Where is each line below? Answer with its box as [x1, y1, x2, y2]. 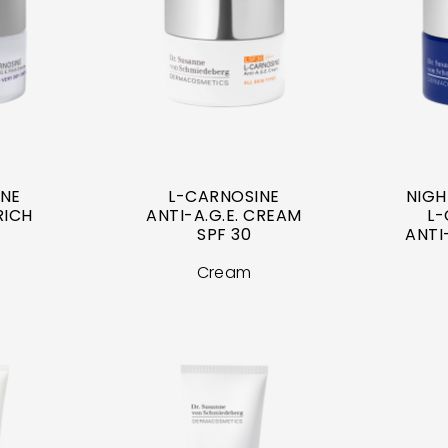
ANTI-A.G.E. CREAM [146, 203, 302, 227]
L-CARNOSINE [168, 184, 280, 208]
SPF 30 [197, 222, 251, 246]
